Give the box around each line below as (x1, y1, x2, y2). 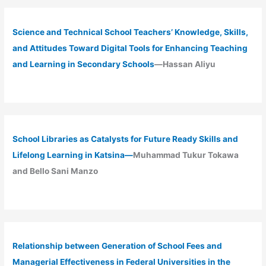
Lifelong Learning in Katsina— (12, 150, 134, 160)
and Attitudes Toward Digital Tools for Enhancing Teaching (12, 43, 248, 53)
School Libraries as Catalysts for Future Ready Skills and (12, 134, 239, 144)
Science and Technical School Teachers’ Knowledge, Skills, (12, 27, 249, 37)
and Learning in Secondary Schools (12, 59, 155, 69)
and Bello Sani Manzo (12, 166, 99, 176)
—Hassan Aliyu (154, 59, 216, 69)
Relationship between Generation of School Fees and (12, 241, 223, 251)
